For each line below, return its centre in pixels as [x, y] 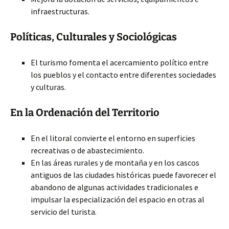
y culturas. [48, 87]
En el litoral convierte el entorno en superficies [113, 138]
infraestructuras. [60, 11]
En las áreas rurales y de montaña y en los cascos [115, 163]
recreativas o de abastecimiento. [87, 150]
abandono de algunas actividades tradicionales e [114, 187]
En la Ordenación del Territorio [85, 112]
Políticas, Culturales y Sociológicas [94, 37]
